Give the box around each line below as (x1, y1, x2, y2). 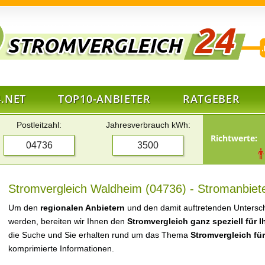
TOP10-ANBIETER (58, 92, 151, 106)
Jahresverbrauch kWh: (105, 120, 190, 130)
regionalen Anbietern (40, 203, 125, 212)
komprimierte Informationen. (8, 244, 114, 253)
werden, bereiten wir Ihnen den (8, 216, 127, 226)
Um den (8, 203, 40, 212)
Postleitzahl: (17, 120, 62, 130)
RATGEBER (182, 92, 240, 106)
